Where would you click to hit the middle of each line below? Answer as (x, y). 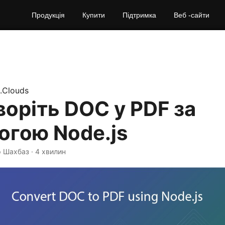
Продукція (48, 15)
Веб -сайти (192, 15)
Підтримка (139, 15)
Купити (94, 15)
